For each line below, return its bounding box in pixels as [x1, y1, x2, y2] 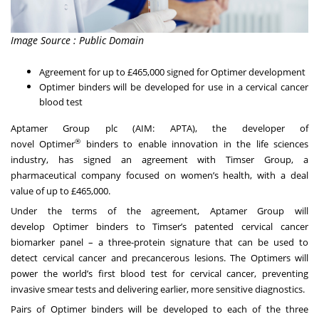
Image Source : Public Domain [11, 33, 144, 48]
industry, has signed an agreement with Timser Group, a [11, 153, 308, 167]
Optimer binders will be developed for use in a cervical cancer [39, 80, 308, 94]
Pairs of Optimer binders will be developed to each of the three [11, 303, 308, 316]
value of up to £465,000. [11, 184, 110, 198]
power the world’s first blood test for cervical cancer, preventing [11, 267, 308, 281]
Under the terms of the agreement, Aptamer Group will [11, 204, 308, 218]
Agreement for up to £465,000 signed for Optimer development [39, 66, 305, 79]
